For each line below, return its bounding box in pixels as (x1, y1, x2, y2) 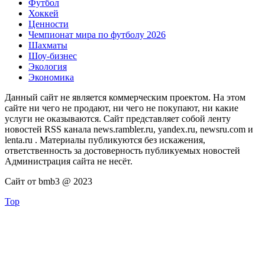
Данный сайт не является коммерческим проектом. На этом (5, 92, 245, 102)
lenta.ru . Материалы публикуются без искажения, (5, 134, 205, 145)
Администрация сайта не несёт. (5, 156, 132, 166)
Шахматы (28, 40, 67, 50)
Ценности (28, 18, 69, 29)
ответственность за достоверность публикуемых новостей (5, 145, 240, 156)
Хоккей (28, 8, 59, 18)
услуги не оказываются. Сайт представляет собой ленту (5, 113, 231, 124)
